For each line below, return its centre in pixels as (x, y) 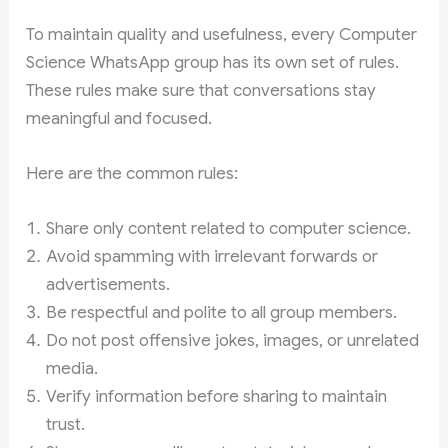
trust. (66, 424)
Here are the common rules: (132, 173)
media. (72, 368)
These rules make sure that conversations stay (201, 90)
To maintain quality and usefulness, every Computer (222, 34)
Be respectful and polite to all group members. (222, 312)
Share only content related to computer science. (229, 228)
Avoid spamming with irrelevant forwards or (212, 256)
